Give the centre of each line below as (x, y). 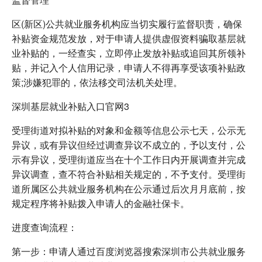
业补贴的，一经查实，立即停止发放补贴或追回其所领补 (129, 53)
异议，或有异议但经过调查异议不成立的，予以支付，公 (129, 144)
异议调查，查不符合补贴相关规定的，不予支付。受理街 (129, 174)
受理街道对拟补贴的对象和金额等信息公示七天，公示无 (129, 130)
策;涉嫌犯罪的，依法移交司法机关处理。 (97, 82)
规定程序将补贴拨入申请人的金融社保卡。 (101, 203)
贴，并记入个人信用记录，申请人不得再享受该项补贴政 (129, 67)
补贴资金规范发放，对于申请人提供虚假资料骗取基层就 (129, 38)
